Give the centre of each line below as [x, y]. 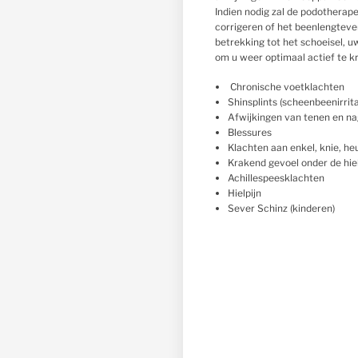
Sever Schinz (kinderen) [281, 208]
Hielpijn [244, 193]
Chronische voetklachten [286, 87]
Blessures [249, 132]
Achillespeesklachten [276, 178]
